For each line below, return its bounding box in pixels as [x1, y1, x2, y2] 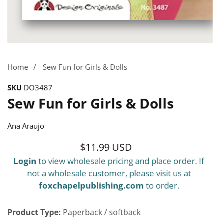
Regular [109, 140, 143, 154]
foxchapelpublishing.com [38, 180, 144, 192]
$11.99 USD [80, 140, 132, 154]
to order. [143, 180, 179, 192]
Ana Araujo [7, 121, 44, 131]
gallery [7, 57, 29, 68]
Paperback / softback [63, 207, 140, 218]
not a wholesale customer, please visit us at [27, 167, 191, 179]
